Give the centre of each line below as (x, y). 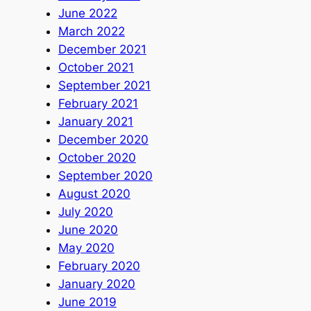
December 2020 (103, 139)
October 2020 (97, 157)
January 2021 (95, 121)
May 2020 (86, 247)
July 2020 (85, 211)
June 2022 (87, 13)
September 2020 (105, 175)
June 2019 (87, 302)
